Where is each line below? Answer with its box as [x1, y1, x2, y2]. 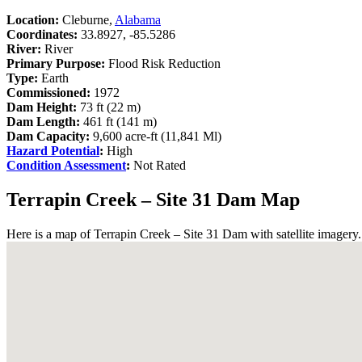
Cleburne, [59, 12, 115, 27]
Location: [6, 12, 59, 27]
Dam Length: [6, 114, 80, 128]
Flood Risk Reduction [105, 56, 221, 70]
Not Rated [130, 158, 186, 172]
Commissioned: [6, 85, 90, 99]
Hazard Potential [6, 143, 99, 158]
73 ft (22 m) [77, 99, 141, 114]
